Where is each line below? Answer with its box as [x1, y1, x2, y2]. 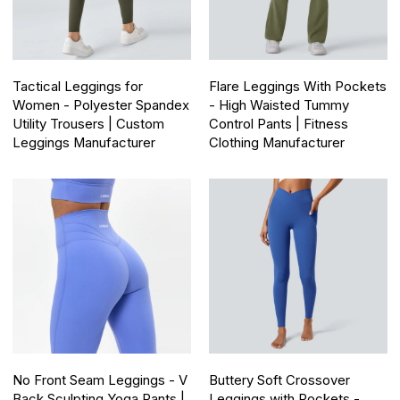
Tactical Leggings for [12, 79, 144, 96]
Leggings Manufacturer [12, 135, 156, 152]
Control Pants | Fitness [209, 116, 348, 133]
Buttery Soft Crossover [209, 372, 350, 389]
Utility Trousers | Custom [12, 116, 165, 133]
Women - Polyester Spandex [12, 97, 190, 114]
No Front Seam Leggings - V [12, 372, 188, 389]
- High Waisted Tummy [209, 97, 349, 114]
